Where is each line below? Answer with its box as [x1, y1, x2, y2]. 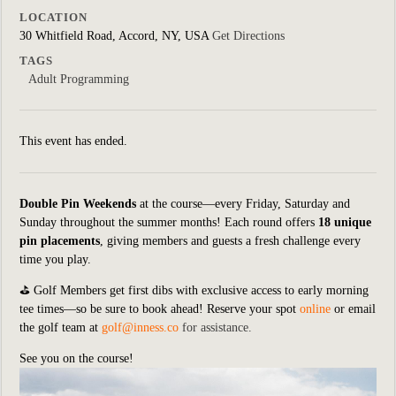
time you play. [19, 253, 91, 266]
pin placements [19, 234, 100, 247]
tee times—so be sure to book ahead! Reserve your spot [19, 302, 296, 316]
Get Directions [212, 29, 285, 42]
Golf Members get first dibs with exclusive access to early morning [34, 284, 369, 297]
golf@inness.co [102, 321, 179, 334]
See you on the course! [19, 352, 133, 365]
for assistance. [182, 321, 252, 334]
